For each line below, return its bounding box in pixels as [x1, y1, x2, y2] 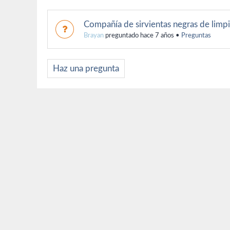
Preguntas [181, 32, 211, 39]
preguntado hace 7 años [104, 32, 174, 39]
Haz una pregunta [53, 64, 119, 73]
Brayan [84, 32, 104, 39]
